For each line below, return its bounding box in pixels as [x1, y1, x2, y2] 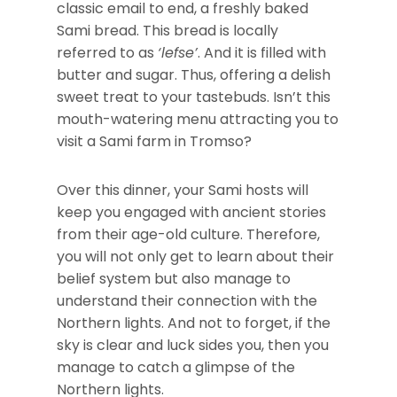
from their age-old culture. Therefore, [57, 223, 320, 245]
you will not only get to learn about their [57, 245, 334, 267]
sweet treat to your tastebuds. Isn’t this [57, 86, 331, 107]
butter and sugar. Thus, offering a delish [57, 64, 331, 85]
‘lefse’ [158, 42, 198, 63]
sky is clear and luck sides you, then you [57, 334, 329, 355]
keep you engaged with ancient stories [57, 201, 326, 222]
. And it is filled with [198, 42, 326, 63]
